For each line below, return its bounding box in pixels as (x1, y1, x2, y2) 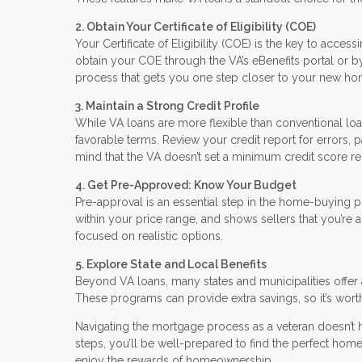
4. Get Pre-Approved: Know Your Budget (75, 178, 297, 192)
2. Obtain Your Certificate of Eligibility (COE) (75, 19, 316, 33)
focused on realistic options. (75, 229, 223, 242)
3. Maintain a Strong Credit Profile (75, 99, 259, 112)
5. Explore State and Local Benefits (75, 257, 267, 271)
